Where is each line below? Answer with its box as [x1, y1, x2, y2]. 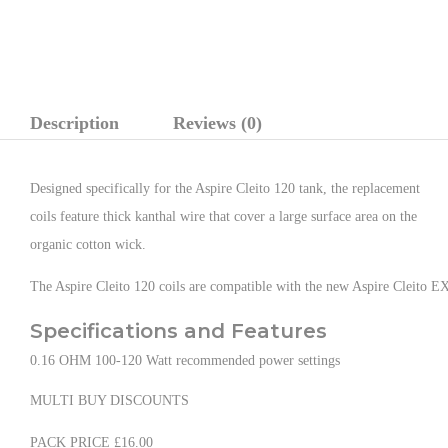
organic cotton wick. [30, 237, 146, 252]
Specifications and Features [30, 319, 327, 343]
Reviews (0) [173, 113, 262, 133]
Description [30, 113, 119, 133]
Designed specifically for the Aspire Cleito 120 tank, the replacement [30, 181, 420, 196]
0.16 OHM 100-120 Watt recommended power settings [30, 353, 340, 368]
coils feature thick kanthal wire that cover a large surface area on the [30, 209, 417, 224]
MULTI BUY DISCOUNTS [30, 393, 189, 408]
